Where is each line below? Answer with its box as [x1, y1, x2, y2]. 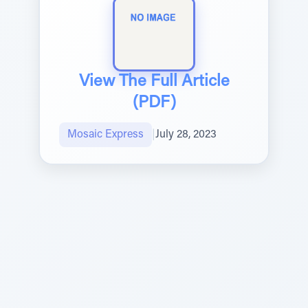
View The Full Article [78, 74, 230, 90]
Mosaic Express [67, 129, 144, 140]
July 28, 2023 [155, 129, 217, 140]
